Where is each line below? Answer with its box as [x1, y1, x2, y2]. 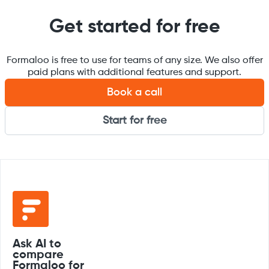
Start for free [102, 115, 167, 126]
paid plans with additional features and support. [28, 68, 241, 77]
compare [13, 249, 64, 261]
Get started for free [49, 17, 220, 37]
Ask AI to [13, 238, 61, 250]
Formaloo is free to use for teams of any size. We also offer [6, 56, 263, 65]
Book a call [107, 87, 162, 98]
